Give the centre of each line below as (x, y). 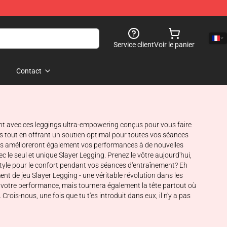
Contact (29, 71)
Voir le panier (174, 45)
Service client (134, 45)
